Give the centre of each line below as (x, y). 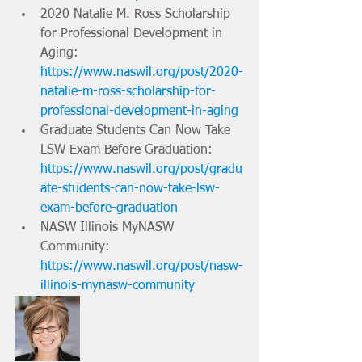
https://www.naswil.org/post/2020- (142, 72)
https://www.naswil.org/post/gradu (141, 169)
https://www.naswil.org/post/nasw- (142, 266)
